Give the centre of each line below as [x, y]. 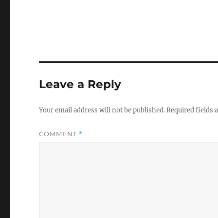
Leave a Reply [80, 84]
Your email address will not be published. [102, 110]
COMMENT [59, 134]
